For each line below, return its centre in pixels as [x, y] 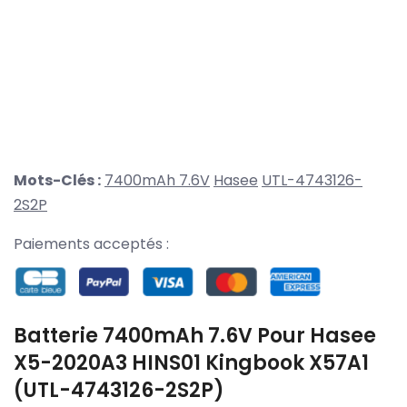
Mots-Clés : [57, 181]
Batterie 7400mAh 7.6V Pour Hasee [195, 335]
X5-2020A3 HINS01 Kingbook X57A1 [191, 362]
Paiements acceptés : [91, 244]
